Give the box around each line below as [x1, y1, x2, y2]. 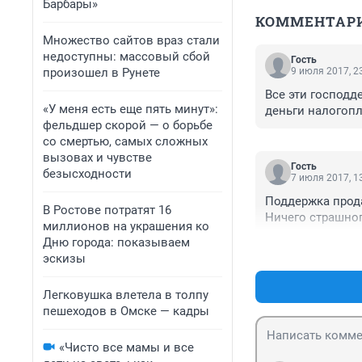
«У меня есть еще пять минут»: [43, 102, 218, 116]
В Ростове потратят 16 [43, 203, 171, 217]
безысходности [43, 166, 132, 181]
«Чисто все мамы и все [59, 340, 194, 355]
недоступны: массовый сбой [43, 49, 210, 64]
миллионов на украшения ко [43, 219, 209, 234]
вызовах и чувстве [43, 150, 152, 165]
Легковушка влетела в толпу [43, 288, 208, 302]
